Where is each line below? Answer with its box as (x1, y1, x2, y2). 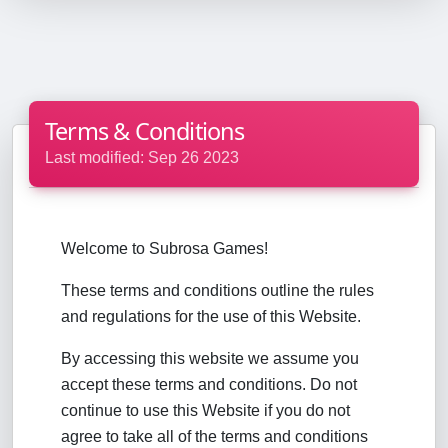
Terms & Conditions (45, 115, 245, 147)
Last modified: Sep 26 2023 (45, 149, 239, 166)
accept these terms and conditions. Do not (61, 376, 357, 393)
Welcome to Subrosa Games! (61, 240, 268, 257)
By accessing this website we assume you (61, 350, 359, 367)
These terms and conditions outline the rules (61, 282, 374, 299)
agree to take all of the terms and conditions (61, 428, 368, 445)
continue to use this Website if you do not (61, 402, 350, 419)
